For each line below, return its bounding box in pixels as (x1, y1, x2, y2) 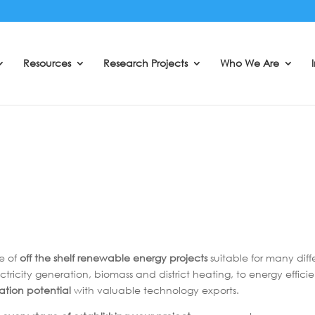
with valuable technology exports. (71, 283, 239, 297)
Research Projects (103, 56, 188, 70)
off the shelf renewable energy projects (20, 251, 207, 265)
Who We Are (220, 56, 279, 70)
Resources (23, 56, 71, 70)
